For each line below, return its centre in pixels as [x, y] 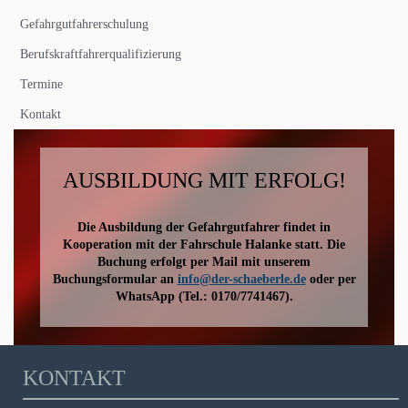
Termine [41, 84]
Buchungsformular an [115, 279]
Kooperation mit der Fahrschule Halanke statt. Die [204, 244]
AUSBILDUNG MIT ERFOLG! [204, 180]
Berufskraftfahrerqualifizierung [101, 54]
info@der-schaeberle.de [241, 279]
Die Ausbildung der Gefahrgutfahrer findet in [204, 227]
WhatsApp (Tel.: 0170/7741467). [204, 296]
